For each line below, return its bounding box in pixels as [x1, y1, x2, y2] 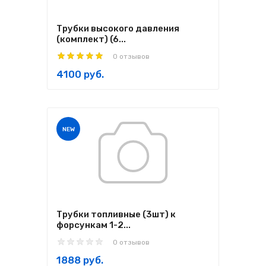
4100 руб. [56, 68, 104, 80]
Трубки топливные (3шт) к [56, 209, 176, 220]
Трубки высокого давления [56, 23, 179, 34]
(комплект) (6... [56, 34, 126, 45]
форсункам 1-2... [56, 220, 131, 230]
